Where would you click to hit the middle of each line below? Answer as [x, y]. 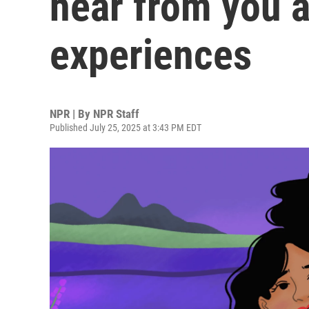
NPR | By [71, 114]
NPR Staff [116, 114]
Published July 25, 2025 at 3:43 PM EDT [126, 128]
